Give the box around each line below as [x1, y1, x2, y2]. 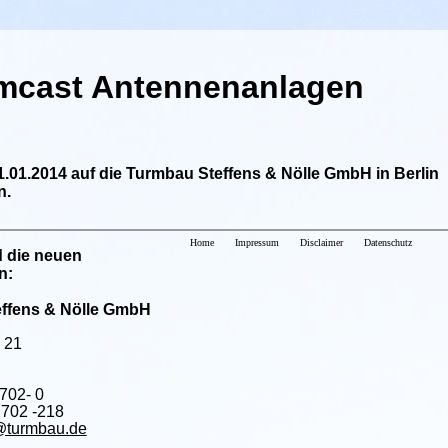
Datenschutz [363, 236, 412, 248]
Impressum [234, 236, 279, 248]
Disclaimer [299, 236, 343, 248]
